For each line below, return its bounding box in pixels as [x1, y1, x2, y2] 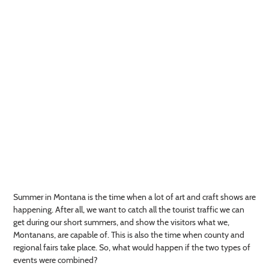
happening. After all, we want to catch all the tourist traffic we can [13, 204, 244, 215]
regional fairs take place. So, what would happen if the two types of [13, 241, 250, 253]
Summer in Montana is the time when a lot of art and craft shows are [13, 191, 256, 202]
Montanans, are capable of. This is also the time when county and [13, 229, 244, 240]
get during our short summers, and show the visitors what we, [13, 216, 229, 228]
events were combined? [13, 254, 97, 265]
